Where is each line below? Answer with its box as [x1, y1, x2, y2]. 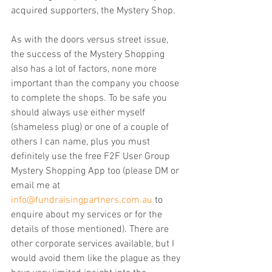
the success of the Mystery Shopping [11, 49, 167, 61]
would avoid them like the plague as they [11, 253, 183, 265]
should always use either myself [11, 107, 148, 120]
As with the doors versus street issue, [11, 34, 171, 47]
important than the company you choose [11, 78, 182, 90]
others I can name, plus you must [11, 136, 152, 149]
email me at [11, 180, 63, 192]
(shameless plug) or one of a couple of [11, 121, 171, 134]
